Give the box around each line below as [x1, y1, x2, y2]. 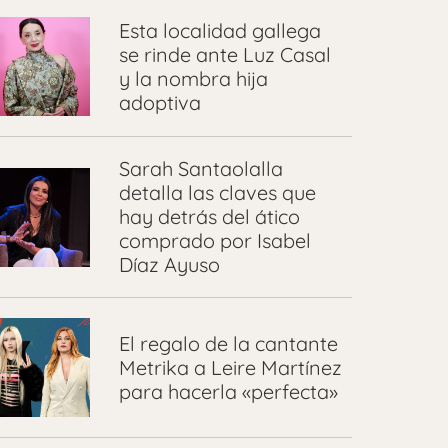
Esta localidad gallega [119, 17, 322, 43]
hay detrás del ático [119, 204, 301, 229]
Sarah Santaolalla [119, 156, 284, 181]
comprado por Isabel [119, 228, 312, 253]
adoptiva [119, 89, 202, 115]
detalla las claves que [119, 180, 317, 205]
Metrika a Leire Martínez [119, 354, 343, 380]
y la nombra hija [119, 65, 269, 91]
